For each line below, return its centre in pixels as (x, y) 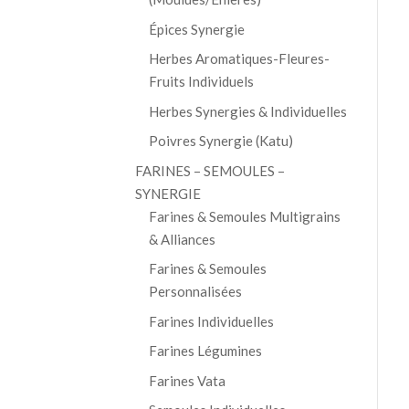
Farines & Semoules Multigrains (244, 216)
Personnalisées (195, 292)
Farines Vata (187, 380)
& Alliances (182, 239)
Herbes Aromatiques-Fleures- (239, 59)
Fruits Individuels (201, 82)
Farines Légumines (205, 351)
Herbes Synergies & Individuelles (247, 111)
